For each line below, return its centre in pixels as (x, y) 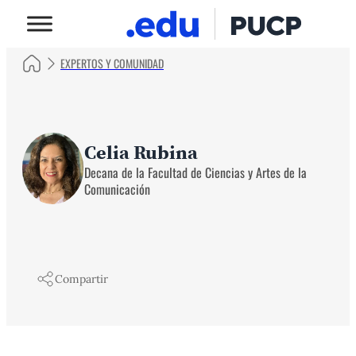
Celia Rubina (141, 152)
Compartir (81, 279)
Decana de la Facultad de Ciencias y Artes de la (196, 172)
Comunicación (118, 189)
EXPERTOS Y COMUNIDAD (112, 63)
